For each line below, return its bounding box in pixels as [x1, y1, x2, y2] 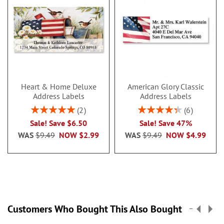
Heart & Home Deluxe [20, 81, 96, 91]
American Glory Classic [127, 81, 204, 91]
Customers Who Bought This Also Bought [7, 202, 182, 215]
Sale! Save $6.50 [30, 118, 87, 128]
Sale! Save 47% [139, 118, 192, 128]
